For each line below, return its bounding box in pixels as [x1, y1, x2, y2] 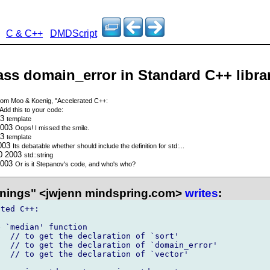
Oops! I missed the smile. [15, 124, 90, 132]
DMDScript [50, 28, 97, 39]
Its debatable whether [13, 142, 78, 150]
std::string [24, 151, 53, 159]
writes [185, 186, 218, 199]
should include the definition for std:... [77, 142, 185, 150]
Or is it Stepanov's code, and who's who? [15, 160, 136, 168]
